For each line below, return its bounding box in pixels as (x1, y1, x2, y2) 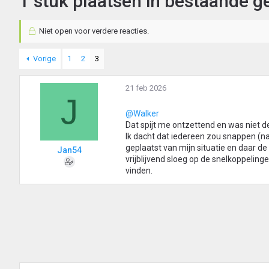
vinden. (125, 166, 153, 176)
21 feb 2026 (125, 83, 166, 93)
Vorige (32, 54, 56, 64)
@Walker (125, 109, 159, 119)
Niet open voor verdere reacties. (37, 26, 149, 36)
